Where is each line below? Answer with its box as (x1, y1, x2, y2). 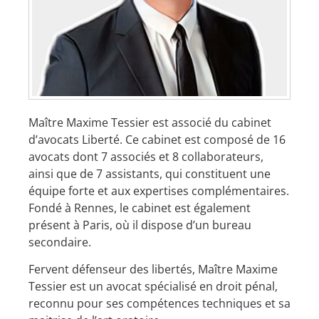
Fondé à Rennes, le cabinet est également (28, 200, 251, 216)
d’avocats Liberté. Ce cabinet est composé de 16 (28, 132, 286, 147)
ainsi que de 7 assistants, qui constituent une (28, 166, 271, 182)
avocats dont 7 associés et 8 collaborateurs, (28, 149, 263, 164)
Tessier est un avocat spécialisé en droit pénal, (28, 278, 278, 295)
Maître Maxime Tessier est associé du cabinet (28, 115, 271, 130)
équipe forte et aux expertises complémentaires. (28, 183, 289, 199)
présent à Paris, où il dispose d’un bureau (28, 217, 251, 233)
